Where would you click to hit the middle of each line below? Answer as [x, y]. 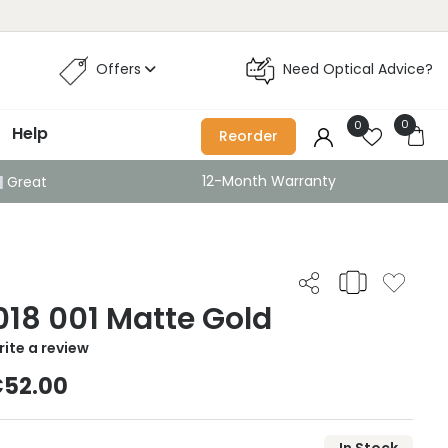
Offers [120, 69]
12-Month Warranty [268, 181]
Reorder [248, 136]
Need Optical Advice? [357, 69]
